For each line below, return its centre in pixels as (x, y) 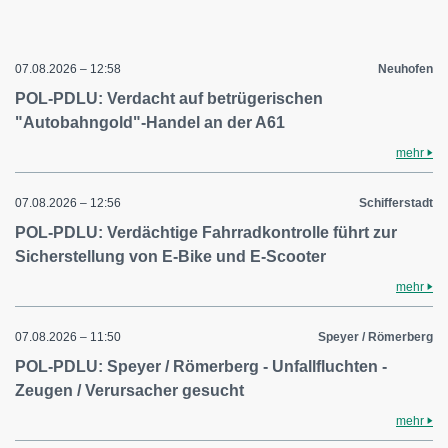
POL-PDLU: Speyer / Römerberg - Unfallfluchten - (201, 366)
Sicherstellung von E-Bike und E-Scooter (170, 256)
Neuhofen (405, 69)
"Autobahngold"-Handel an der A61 (150, 122)
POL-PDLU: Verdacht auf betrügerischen (169, 98)
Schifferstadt (396, 203)
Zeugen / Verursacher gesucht (129, 390)
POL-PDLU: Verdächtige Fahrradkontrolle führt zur (206, 232)
